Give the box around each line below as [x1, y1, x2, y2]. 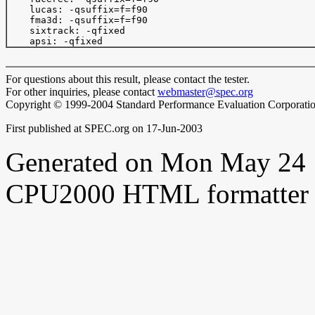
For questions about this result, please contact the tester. [6, 73, 250, 85]
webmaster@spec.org [157, 86, 253, 98]
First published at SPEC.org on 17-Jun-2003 [6, 122, 202, 134]
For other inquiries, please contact [6, 86, 157, 98]
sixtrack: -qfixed [7, 25, 125, 36]
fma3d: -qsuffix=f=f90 [7, 15, 148, 25]
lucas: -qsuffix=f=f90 [7, 4, 148, 15]
